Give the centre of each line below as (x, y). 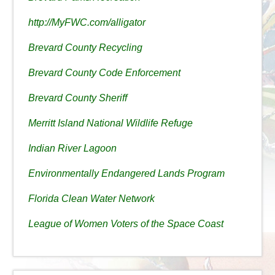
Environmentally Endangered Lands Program (126, 174)
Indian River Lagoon (72, 149)
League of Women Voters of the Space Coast (126, 224)
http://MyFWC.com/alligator (87, 23)
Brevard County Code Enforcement (104, 73)
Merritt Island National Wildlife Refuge (110, 123)
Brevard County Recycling (85, 48)
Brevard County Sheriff (77, 98)
